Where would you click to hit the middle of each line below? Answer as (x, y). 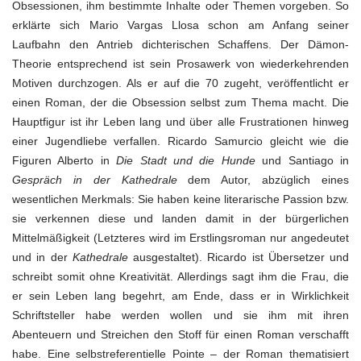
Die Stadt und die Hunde (186, 160)
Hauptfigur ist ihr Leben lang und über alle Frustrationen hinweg (180, 122)
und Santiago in (302, 160)
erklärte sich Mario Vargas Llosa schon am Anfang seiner (180, 25)
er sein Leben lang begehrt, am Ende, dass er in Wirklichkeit (180, 296)
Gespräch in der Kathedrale (95, 180)
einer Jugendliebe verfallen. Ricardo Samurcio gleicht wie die (180, 141)
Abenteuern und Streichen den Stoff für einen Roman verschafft (180, 334)
